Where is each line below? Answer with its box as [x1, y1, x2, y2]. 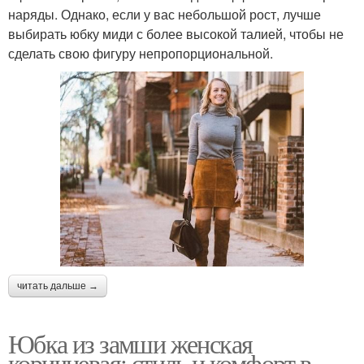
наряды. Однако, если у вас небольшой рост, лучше [8, 5, 321, 24]
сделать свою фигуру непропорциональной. [8, 44, 273, 63]
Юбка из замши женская [8, 326, 253, 362]
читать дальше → [17, 280, 98, 292]
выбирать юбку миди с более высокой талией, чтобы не [8, 24, 344, 44]
